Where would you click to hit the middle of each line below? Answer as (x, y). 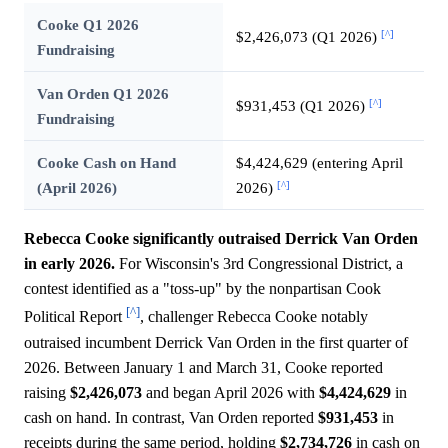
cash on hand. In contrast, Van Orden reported (171, 417)
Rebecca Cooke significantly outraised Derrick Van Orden (221, 239)
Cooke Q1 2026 (87, 25)
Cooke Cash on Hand (106, 163)
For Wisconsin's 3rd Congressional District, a (259, 264)
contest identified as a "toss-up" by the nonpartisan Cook (202, 289)
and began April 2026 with (230, 392)
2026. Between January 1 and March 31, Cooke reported (203, 367)
